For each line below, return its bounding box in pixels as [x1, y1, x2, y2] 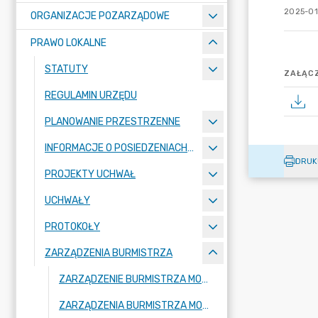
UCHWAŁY [45, 194, 90, 207]
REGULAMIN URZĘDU [45, 89, 137, 102]
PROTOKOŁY [45, 221, 100, 233]
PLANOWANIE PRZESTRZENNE [45, 116, 180, 128]
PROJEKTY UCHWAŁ [45, 168, 136, 180]
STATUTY [45, 63, 88, 75]
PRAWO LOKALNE [31, 37, 106, 49]
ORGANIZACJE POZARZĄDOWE [31, 10, 170, 22]
